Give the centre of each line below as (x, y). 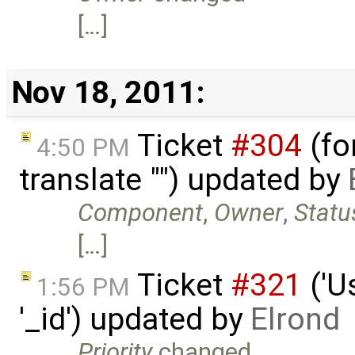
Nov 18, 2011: (108, 93)
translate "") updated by (183, 180)
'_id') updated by (135, 319)
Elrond (295, 319)
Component (141, 213)
